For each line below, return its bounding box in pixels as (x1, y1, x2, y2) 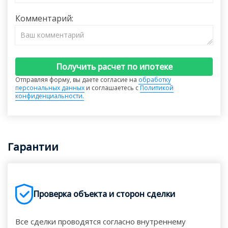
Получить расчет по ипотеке (55, 61, 173, 72)
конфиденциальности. (15, 92, 84, 100)
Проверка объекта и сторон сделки (33, 188, 175, 199)
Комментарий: (15, 13, 73, 24)
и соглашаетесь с (84, 83, 140, 92)
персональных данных (15, 83, 84, 92)
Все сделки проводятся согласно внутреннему (15, 216, 186, 226)
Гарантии (8, 140, 59, 154)
